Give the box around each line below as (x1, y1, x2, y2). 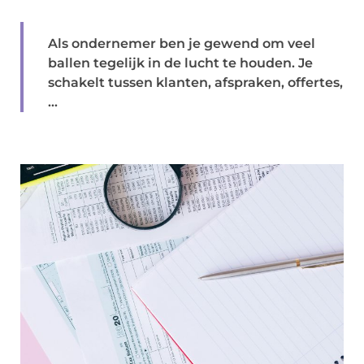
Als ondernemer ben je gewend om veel (48, 36, 315, 51)
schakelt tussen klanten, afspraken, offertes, (48, 75, 343, 90)
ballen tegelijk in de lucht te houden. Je (48, 55, 313, 71)
